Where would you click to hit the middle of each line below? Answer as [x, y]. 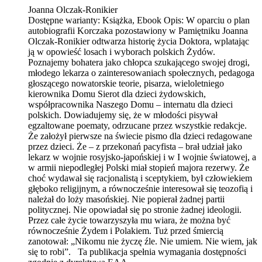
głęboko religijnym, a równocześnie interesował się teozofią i [140, 188]
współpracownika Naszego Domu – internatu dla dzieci [130, 104]
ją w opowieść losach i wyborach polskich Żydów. [122, 51]
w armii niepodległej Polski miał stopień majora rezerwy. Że [139, 167]
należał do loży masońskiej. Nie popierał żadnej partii [126, 199]
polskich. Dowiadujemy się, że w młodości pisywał [123, 115]
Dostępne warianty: [64, 20]
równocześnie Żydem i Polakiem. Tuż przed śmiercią [126, 230]
